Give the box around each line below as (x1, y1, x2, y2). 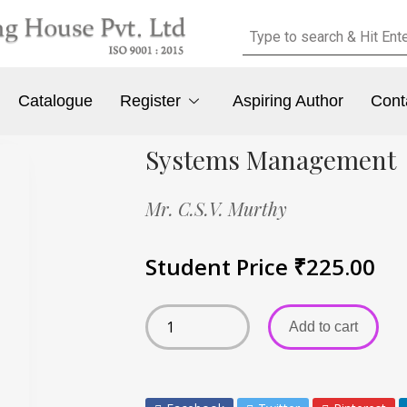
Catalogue (18, 92, 94, 111)
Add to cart (289, 318, 358, 334)
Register (120, 92, 182, 111)
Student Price (145, 251, 293, 282)
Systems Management (145, 142, 396, 176)
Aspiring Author (232, 92, 343, 111)
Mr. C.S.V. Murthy (145, 195, 287, 221)
